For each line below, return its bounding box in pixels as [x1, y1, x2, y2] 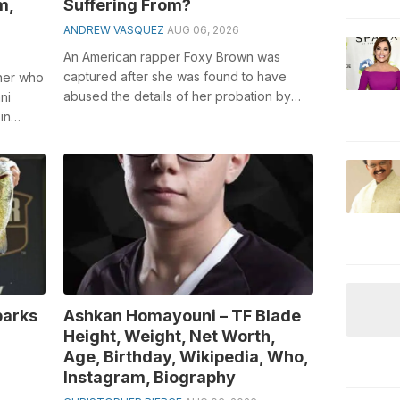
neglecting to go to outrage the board [62, 107, 287, 123]
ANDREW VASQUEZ [62, 22, 164, 37]
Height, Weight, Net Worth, [62, 326, 275, 346]
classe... [62, 127, 109, 143]
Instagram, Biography [62, 367, 236, 387]
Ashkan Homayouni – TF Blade [62, 305, 301, 325]
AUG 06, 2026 [166, 22, 239, 37]
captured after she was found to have [62, 68, 287, 84]
